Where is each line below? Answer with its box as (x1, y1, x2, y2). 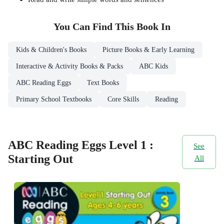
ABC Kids (139, 62, 168, 70)
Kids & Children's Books (16, 45, 86, 53)
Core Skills (107, 95, 139, 103)
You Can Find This (53, 21, 136, 32)
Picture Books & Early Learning (102, 45, 194, 53)
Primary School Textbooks (16, 95, 91, 103)
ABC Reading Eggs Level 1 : (8, 138, 153, 152)
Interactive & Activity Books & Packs (16, 62, 123, 70)
